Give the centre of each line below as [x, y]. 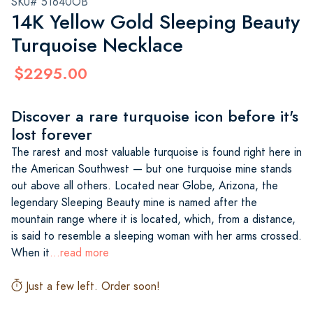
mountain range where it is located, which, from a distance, [153, 219]
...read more [79, 253]
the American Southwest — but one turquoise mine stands [152, 169]
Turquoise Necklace [97, 45]
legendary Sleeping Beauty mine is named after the [134, 202]
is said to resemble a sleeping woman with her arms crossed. [156, 236]
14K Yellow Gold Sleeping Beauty [155, 22]
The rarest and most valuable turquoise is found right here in [156, 152]
